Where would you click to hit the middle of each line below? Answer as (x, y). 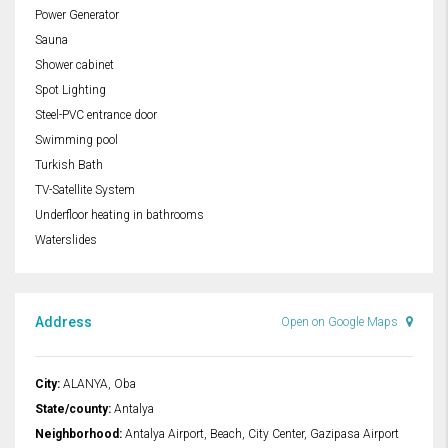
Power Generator (77, 15)
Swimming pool (76, 140)
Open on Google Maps (341, 322)
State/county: (73, 409)
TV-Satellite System (85, 190)
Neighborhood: (78, 434)
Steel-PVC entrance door (96, 115)
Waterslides (66, 240)
